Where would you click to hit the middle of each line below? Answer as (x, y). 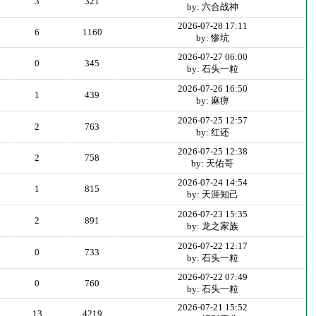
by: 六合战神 (212, 7)
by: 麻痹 (212, 101)
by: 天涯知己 (212, 194)
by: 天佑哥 (213, 163)
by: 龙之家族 (212, 226)
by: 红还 (212, 132)
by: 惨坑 (212, 38)
